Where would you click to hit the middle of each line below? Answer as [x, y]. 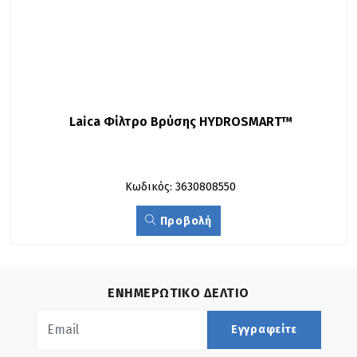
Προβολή [184, 221]
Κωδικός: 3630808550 [180, 187]
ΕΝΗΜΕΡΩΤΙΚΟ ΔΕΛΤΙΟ [178, 292]
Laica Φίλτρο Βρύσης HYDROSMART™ [180, 122]
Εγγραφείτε [264, 330]
